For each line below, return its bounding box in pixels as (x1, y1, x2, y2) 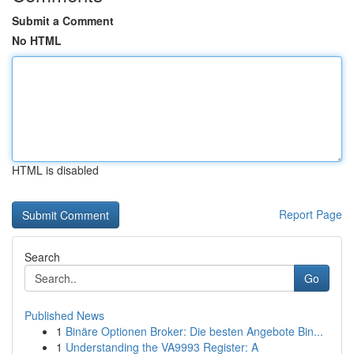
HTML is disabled (12, 162, 99, 178)
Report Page (279, 206, 342, 222)
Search (24, 249, 60, 265)
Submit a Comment (12, 13, 114, 28)
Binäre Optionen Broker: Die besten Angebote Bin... (66, 323, 323, 339)
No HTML (12, 32, 62, 48)
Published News (24, 307, 104, 323)
